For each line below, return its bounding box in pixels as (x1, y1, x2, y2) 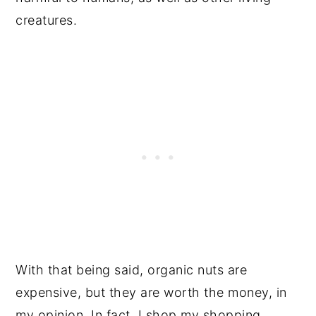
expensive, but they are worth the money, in (16, 285, 287, 300)
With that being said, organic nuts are (16, 262, 248, 278)
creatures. (16, 13, 81, 28)
